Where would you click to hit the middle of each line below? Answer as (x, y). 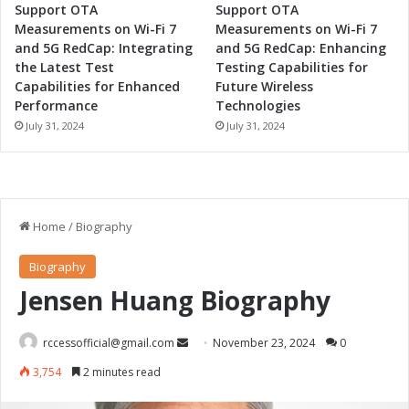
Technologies (258, 106)
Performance (56, 106)
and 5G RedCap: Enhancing (301, 48)
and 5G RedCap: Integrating (104, 48)
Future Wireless (265, 87)
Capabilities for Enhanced (97, 87)
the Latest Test (64, 68)
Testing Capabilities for (292, 68)
